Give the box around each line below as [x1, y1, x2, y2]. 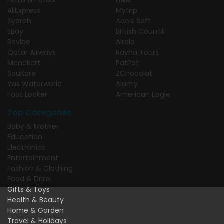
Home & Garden [7, 205, 64, 215]
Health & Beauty [7, 194, 64, 205]
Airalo [116, 36, 135, 47]
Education [7, 131, 42, 142]
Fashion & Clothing [7, 163, 73, 173]
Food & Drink [7, 173, 51, 184]
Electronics [7, 142, 45, 152]
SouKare [7, 68, 36, 78]
